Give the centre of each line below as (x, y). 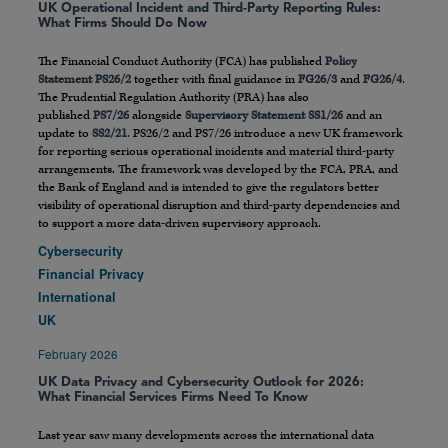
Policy (341, 62)
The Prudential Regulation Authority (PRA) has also (173, 98)
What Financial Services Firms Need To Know (173, 398)
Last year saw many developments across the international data (206, 436)
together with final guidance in (214, 80)
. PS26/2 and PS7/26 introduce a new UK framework (264, 134)
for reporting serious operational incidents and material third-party (216, 152)
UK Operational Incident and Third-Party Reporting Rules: (209, 9)
